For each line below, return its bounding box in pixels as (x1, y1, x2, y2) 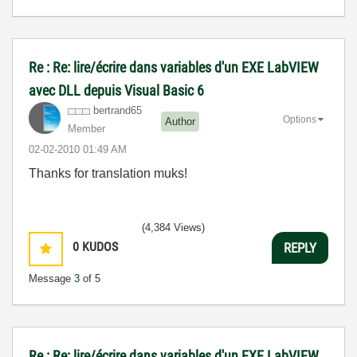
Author (165, 115, 195, 127)
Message (29, 273, 74, 284)
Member (68, 123, 105, 135)
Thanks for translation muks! (29, 167, 187, 180)
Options (283, 113, 316, 125)
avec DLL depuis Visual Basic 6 (29, 82, 204, 99)
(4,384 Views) (142, 222, 205, 233)
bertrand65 (93, 104, 142, 116)
